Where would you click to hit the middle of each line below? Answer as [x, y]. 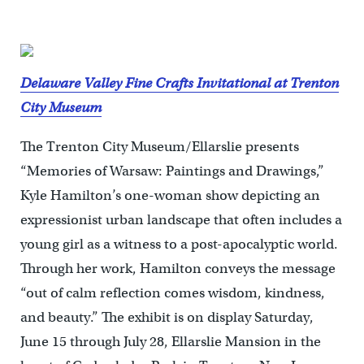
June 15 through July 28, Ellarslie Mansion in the [170, 342]
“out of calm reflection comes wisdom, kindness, [172, 293]
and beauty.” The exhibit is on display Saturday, [167, 318]
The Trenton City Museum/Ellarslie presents [159, 147]
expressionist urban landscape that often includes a [181, 220]
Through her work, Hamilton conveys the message [178, 269]
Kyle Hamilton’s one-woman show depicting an [170, 196]
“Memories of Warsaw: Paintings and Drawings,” [172, 171]
